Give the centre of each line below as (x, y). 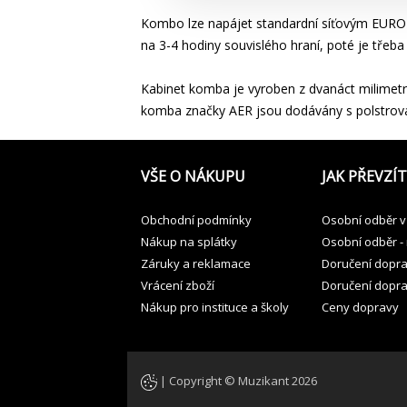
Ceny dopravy (360, 307)
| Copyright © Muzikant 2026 (237, 381)
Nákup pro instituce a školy (214, 307)
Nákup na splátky (189, 242)
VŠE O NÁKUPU (193, 176)
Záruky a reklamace (195, 263)
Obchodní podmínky (196, 220)
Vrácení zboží (177, 285)
